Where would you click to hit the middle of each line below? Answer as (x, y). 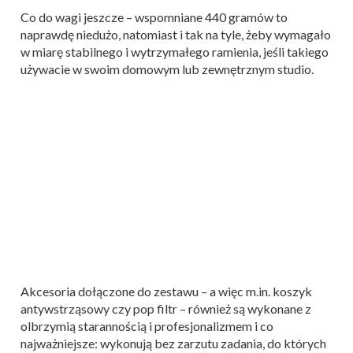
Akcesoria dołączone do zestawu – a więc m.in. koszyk (166, 292)
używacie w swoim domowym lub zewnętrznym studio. (167, 69)
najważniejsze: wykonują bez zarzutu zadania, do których (173, 344)
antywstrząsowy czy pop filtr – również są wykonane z (166, 309)
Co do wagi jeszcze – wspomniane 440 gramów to (154, 17)
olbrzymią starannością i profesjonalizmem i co (147, 326)
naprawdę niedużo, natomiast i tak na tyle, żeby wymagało (176, 35)
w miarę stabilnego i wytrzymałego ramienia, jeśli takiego (175, 52)
